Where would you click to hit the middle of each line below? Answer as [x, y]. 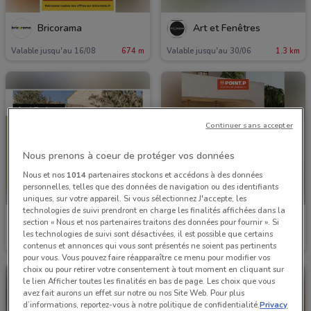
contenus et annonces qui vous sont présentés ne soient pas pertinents [150, 245]
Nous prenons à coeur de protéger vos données [129, 155]
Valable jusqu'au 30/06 [209, 51]
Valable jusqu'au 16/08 [53, 51]
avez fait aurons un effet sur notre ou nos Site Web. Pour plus [134, 293]
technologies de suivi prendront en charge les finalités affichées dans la [154, 210]
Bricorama [60, 28]
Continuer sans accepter [249, 125]
